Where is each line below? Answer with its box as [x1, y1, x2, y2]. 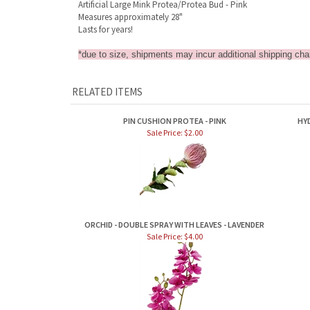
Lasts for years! [78, 24, 133, 35]
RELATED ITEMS [72, 85, 143, 98]
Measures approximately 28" [78, 11, 183, 23]
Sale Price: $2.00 [146, 127, 203, 138]
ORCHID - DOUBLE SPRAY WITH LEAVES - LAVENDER [84, 219, 264, 230]
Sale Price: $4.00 [146, 231, 203, 241]
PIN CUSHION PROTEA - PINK [122, 116, 226, 126]
